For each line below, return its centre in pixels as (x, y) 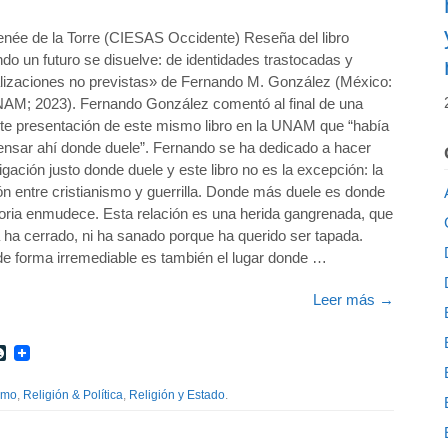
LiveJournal (47, 352)
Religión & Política (73, 395)
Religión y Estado (177, 395)
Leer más (346, 299)
